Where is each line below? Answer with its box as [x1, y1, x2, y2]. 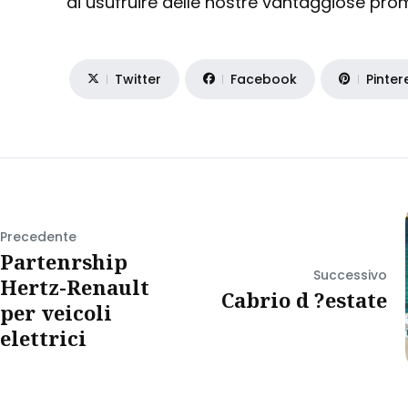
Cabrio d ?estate [221, 285, 388, 313]
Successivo [313, 265, 388, 284]
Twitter [115, 69, 162, 88]
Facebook [230, 69, 298, 88]
